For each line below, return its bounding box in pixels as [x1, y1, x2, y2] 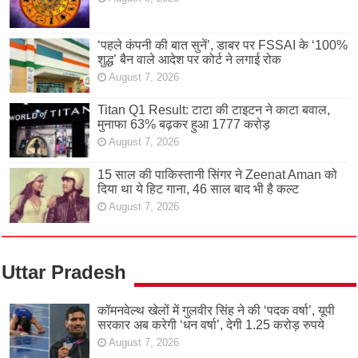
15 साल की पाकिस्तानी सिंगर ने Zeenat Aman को [97, 168, 338, 182]
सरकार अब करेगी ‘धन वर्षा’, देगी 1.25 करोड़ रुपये [97, 317, 325, 332]
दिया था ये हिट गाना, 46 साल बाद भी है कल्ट [97, 182, 300, 197]
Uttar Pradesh [2, 261, 127, 283]
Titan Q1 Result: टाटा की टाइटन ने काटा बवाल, [97, 103, 331, 117]
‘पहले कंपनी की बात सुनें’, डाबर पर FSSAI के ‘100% [97, 38, 348, 53]
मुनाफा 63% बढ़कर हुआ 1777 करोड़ [97, 117, 271, 132]
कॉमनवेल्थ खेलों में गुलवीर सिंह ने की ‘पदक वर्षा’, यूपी [97, 303, 336, 317]
